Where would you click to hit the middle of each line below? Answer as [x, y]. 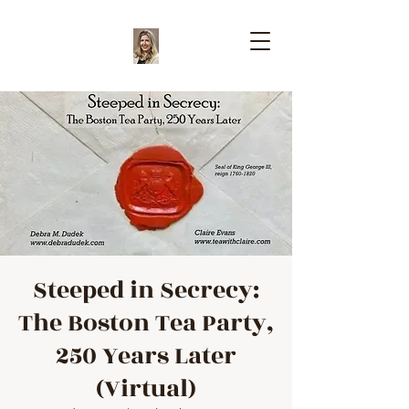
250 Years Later [146, 356]
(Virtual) [146, 389]
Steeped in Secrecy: [146, 290]
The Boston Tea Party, [146, 323]
